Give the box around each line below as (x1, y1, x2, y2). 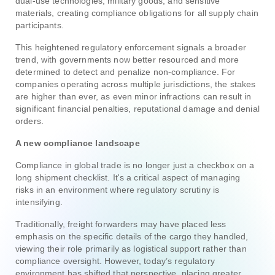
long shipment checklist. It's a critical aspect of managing (15, 172, 241, 182)
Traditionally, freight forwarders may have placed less (15, 219, 227, 229)
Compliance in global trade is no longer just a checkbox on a (15, 160, 255, 170)
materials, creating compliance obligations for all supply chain (15, 7, 258, 18)
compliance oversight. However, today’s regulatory (15, 255, 215, 266)
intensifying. (15, 196, 63, 207)
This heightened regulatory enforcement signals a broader (15, 42, 246, 52)
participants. (15, 20, 64, 30)
